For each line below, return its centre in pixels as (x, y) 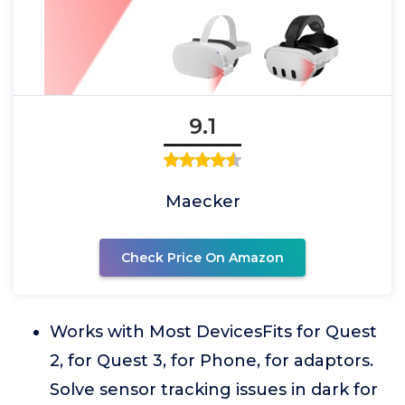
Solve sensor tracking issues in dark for (214, 390)
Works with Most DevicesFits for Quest (213, 332)
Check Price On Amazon (202, 258)
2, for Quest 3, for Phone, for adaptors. (212, 361)
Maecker (202, 202)
